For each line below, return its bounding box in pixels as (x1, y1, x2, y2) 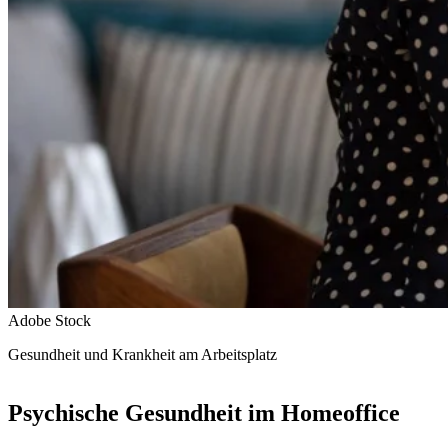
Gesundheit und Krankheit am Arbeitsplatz (8, 345, 277, 363)
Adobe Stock (8, 311, 91, 329)
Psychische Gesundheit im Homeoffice (8, 399, 400, 426)
